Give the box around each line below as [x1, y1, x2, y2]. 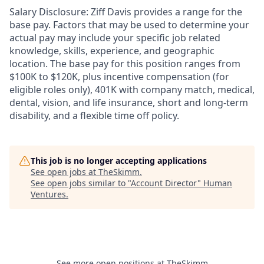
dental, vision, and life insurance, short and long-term [9, 95, 248, 109]
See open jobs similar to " [31, 177, 131, 189]
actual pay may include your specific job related [9, 31, 220, 44]
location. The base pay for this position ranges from [9, 57, 240, 70]
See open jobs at [31, 166, 98, 177]
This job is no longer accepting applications [31, 154, 207, 166]
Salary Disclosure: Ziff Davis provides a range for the [9, 5, 242, 18]
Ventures [31, 188, 66, 200]
